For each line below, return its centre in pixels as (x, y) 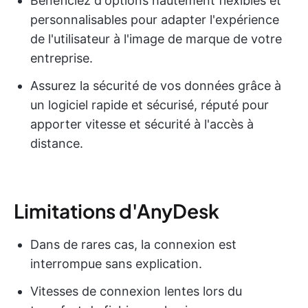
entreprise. (62, 58)
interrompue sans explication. (116, 264)
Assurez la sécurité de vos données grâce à (156, 86)
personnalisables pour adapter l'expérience (155, 20)
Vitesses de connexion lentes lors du (136, 291)
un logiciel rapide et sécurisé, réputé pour (150, 105)
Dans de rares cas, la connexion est (133, 245)
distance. (57, 144)
